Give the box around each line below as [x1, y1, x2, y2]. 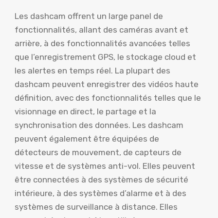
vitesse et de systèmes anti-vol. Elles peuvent [15, 161, 195, 171]
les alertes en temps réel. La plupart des [15, 65, 170, 75]
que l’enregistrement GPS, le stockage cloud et [15, 52, 196, 62]
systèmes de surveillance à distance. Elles [15, 201, 178, 212]
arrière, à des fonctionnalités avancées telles [15, 38, 190, 48]
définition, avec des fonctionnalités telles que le [15, 92, 201, 103]
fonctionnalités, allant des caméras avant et [15, 24, 188, 35]
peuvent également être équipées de [15, 133, 159, 144]
